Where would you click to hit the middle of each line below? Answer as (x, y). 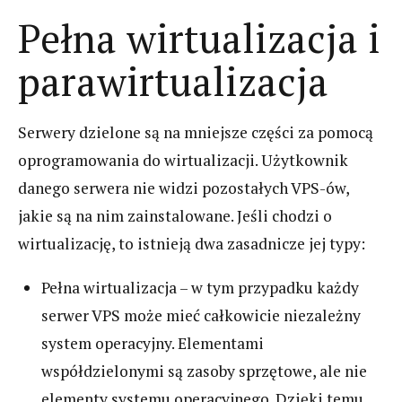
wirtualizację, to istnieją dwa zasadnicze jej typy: (192, 244)
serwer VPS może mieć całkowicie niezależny (201, 315)
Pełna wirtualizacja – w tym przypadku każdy (201, 287)
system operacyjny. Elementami (153, 343)
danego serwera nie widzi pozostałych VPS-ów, (184, 188)
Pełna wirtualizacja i (199, 38)
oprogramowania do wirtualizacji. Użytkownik (183, 161)
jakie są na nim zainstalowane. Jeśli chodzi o (175, 216)
